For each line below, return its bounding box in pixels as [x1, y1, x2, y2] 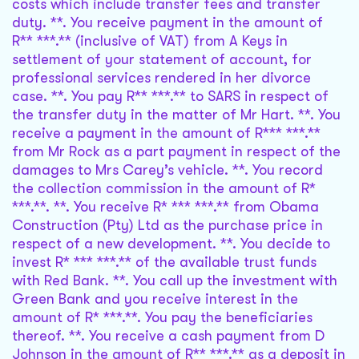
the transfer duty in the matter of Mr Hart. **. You [12, 107, 341, 123]
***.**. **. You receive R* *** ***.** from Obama [12, 199, 319, 216]
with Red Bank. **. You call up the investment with [12, 272, 337, 289]
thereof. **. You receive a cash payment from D [12, 328, 325, 345]
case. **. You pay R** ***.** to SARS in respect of [12, 88, 329, 105]
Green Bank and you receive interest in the [12, 291, 298, 308]
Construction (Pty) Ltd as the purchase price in [12, 217, 323, 234]
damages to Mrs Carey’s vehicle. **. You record [12, 162, 323, 179]
